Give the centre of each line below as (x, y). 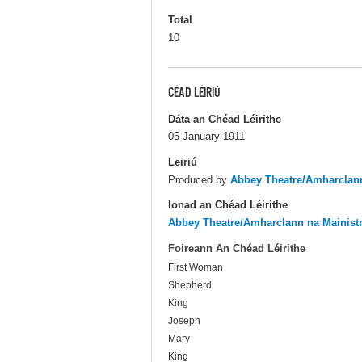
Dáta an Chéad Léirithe (225, 119)
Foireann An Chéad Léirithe (237, 249)
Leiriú (183, 162)
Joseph (184, 321)
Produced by (199, 179)
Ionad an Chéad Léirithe (228, 204)
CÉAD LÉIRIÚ (194, 93)
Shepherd (190, 286)
